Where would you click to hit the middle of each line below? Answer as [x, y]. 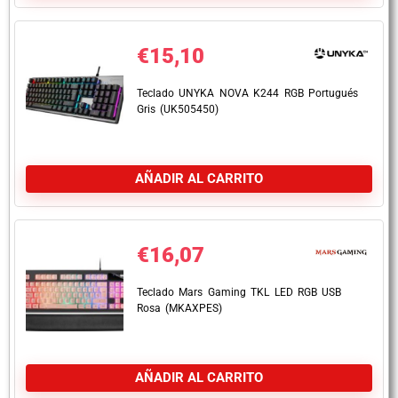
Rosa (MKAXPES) [180, 308]
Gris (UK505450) [178, 109]
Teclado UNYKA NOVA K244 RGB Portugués [247, 93]
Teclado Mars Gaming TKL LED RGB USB [239, 292]
